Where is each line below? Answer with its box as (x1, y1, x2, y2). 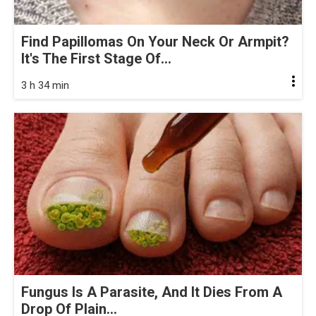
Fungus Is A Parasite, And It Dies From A (21, 283, 282, 300)
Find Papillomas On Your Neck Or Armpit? (21, 33, 289, 51)
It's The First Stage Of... (21, 50, 171, 68)
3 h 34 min (21, 79, 69, 92)
